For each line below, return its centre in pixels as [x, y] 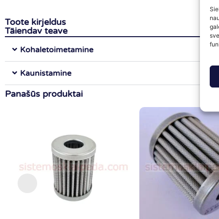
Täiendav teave [36, 31]
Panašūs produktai [44, 94]
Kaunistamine [46, 73]
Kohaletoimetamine [57, 50]
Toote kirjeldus [35, 22]
